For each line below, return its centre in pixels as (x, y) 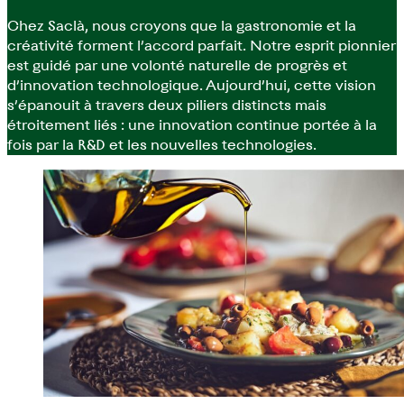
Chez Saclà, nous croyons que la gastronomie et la (182, 25)
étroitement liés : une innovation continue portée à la (192, 124)
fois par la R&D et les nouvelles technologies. (162, 144)
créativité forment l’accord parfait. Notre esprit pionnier (202, 45)
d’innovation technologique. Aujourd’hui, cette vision (192, 85)
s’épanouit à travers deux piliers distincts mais (167, 105)
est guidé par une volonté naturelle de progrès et (177, 65)
